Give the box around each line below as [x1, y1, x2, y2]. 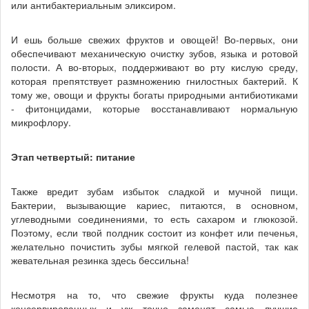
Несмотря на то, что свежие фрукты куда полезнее [11, 288, 298, 301]
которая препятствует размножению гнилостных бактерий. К [11, 74, 298, 88]
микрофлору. [11, 115, 71, 129]
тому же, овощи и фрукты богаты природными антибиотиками [11, 88, 298, 101]
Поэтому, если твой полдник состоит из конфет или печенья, [11, 226, 298, 239]
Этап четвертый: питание [11, 150, 135, 163]
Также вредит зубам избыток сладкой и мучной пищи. [11, 184, 298, 198]
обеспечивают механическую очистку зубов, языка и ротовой [11, 46, 298, 60]
